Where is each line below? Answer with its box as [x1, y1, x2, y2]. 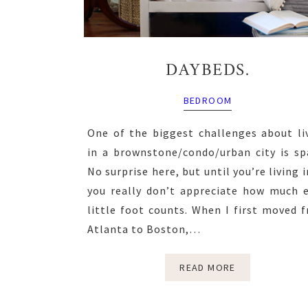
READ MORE [179, 261, 236, 274]
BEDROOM [183, 93, 232, 107]
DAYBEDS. [166, 55, 250, 86]
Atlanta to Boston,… [87, 221, 201, 236]
